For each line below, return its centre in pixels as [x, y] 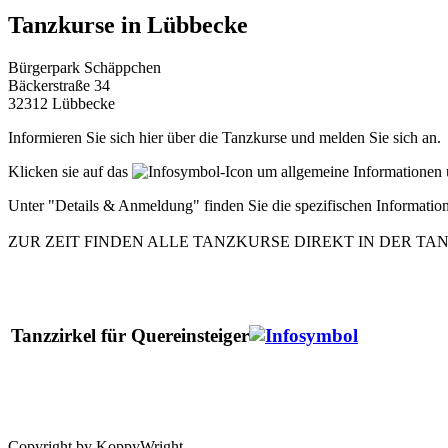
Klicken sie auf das [70, 171]
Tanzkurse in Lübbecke [128, 24]
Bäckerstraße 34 [59, 85]
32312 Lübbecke [61, 103]
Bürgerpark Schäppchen [84, 67]
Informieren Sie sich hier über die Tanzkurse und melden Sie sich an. [224, 137]
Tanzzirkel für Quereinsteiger [130, 335]
